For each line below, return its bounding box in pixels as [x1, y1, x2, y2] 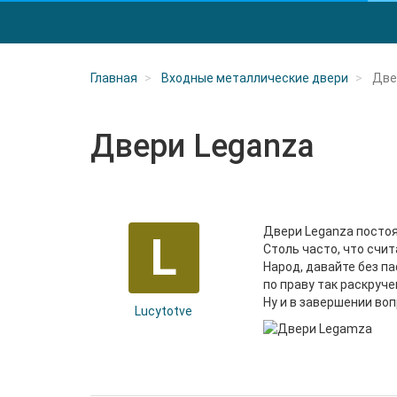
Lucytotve [135, 304, 192, 318]
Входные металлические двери [161, 71, 348, 85]
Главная [90, 71, 137, 85]
